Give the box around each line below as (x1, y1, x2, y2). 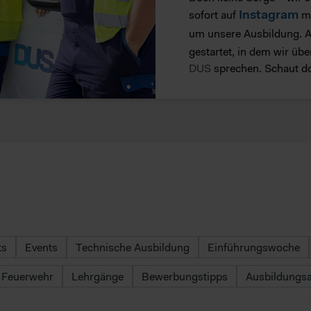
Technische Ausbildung (76, 240, 190, 254)
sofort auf (189, 8, 239, 22)
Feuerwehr (1, 269, 53, 283)
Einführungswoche (208, 240, 300, 254)
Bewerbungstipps (142, 269, 228, 283)
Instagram (239, 7, 299, 22)
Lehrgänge (72, 269, 124, 283)
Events (25, 240, 58, 254)
